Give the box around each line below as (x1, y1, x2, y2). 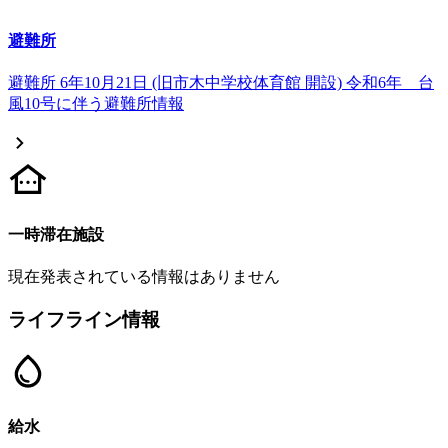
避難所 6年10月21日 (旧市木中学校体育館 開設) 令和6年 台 (8, 74, 434, 92)
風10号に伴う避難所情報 (8, 95, 184, 113)
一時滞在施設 (8, 225, 104, 243)
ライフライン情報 (8, 308, 160, 330)
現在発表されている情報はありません (8, 267, 280, 285)
